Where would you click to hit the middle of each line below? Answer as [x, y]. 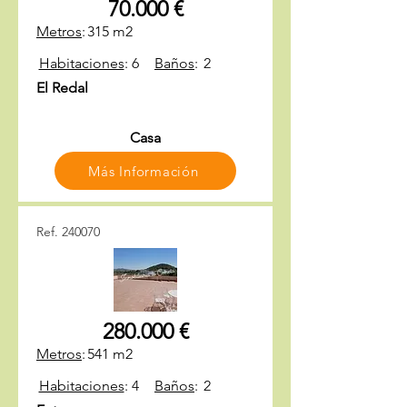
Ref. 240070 [68, 232]
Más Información [144, 171]
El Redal [62, 88]
